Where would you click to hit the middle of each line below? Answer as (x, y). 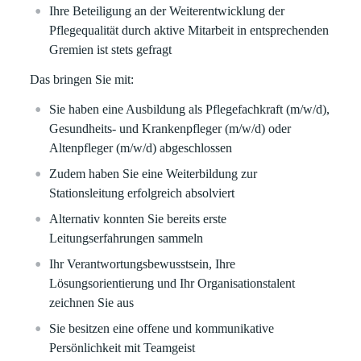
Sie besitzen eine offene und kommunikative (162, 328)
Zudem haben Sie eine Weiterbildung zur (154, 174)
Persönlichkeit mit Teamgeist (122, 348)
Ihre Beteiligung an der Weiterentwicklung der (167, 11)
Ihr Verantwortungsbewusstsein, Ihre (143, 264)
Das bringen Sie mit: (82, 79)
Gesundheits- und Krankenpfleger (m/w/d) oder (170, 129)
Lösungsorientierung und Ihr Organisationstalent (172, 283)
